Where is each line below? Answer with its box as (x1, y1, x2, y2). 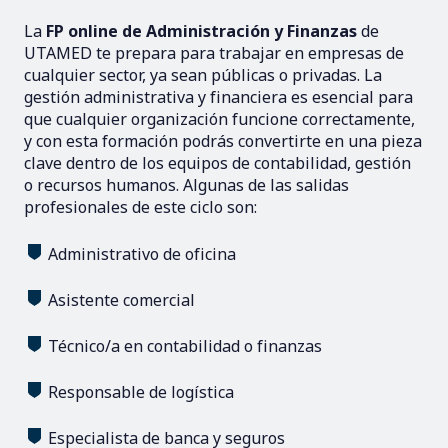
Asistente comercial (48, 288, 195, 311)
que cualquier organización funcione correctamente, (24, 107, 415, 130)
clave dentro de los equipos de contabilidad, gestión (24, 151, 411, 174)
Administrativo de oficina (48, 242, 236, 265)
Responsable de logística (48, 380, 234, 403)
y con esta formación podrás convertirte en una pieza (24, 129, 422, 152)
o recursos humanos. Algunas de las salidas (24, 173, 349, 196)
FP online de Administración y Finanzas (46, 19, 357, 42)
